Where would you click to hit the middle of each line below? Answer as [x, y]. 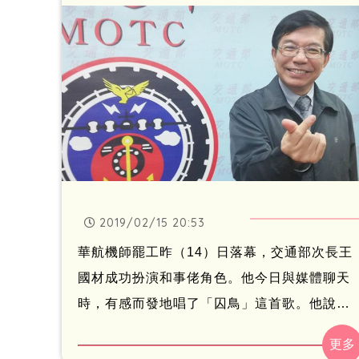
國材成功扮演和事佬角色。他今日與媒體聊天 [214, 277]
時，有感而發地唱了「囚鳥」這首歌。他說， [214, 303]
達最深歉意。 [119, 18]
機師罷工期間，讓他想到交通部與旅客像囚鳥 [214, 329]
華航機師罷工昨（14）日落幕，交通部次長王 [215, 252]
